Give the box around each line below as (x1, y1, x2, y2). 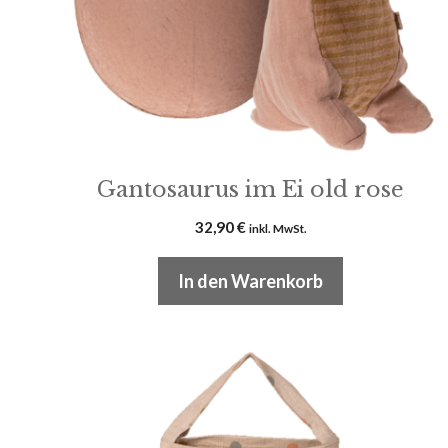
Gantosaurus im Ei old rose (97, 176, 405, 204)
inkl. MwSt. (248, 222, 307, 236)
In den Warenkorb (178, 270, 324, 293)
